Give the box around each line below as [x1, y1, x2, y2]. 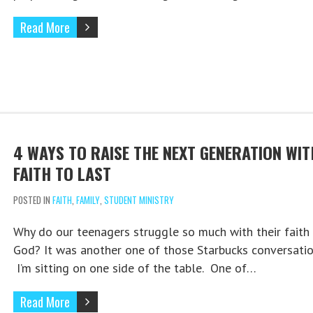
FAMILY [75, 193, 100, 208]
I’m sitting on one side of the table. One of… [13, 260, 256, 277]
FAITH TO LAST [13, 161, 111, 187]
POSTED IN [13, 193, 52, 208]
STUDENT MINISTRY [103, 193, 174, 208]
